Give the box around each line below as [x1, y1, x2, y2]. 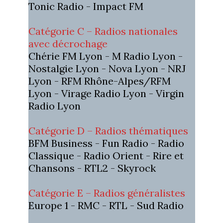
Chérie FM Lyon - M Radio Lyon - [28, 49, 183, 62]
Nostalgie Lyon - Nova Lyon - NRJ [28, 62, 186, 75]
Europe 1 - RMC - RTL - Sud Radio [28, 199, 184, 212]
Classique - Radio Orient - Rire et [28, 149, 184, 162]
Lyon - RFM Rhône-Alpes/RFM [28, 74, 171, 87]
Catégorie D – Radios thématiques [28, 124, 188, 137]
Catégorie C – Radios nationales [28, 24, 178, 37]
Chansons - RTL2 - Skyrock [28, 161, 156, 174]
